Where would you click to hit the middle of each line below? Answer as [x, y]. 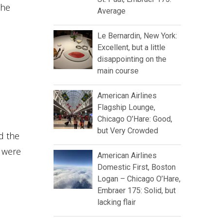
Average [111, 11]
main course [118, 71]
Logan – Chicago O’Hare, [139, 179]
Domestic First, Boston [136, 167]
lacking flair [117, 202]
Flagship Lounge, [126, 108]
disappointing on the [132, 59]
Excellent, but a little [131, 48]
